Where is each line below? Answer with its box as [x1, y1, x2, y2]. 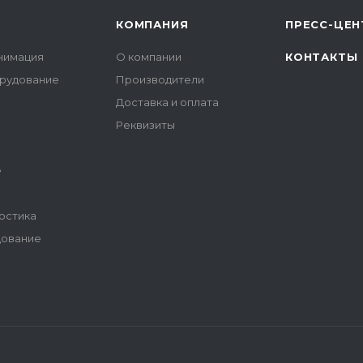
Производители [116, 73, 204, 86]
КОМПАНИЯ [116, 18, 189, 31]
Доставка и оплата [116, 96, 219, 109]
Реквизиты [116, 118, 175, 131]
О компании [116, 50, 181, 63]
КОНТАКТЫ [285, 50, 358, 63]
